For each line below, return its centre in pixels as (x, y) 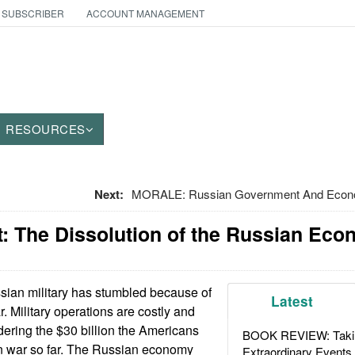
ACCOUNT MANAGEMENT (145, 13)
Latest (292, 301)
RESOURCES (46, 129)
